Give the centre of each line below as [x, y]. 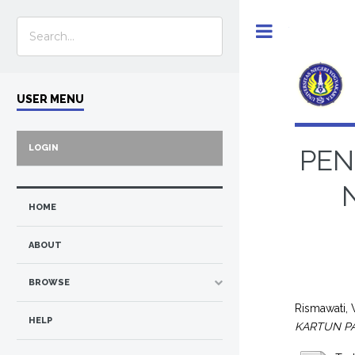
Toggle [305, 31]
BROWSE [49, 283]
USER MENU [50, 99]
